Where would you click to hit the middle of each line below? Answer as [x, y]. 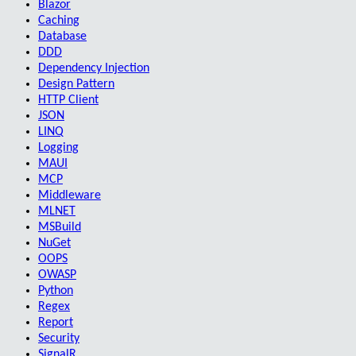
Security [59, 339]
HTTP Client [68, 101]
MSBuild [60, 228]
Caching [59, 21]
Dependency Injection [94, 69]
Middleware [70, 196]
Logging [58, 148]
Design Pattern [76, 85]
